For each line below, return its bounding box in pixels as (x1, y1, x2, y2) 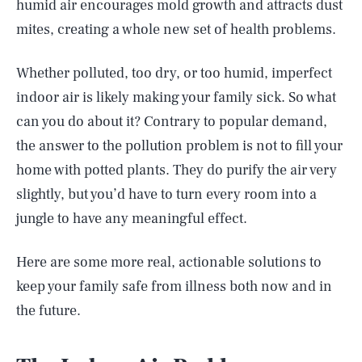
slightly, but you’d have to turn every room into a (16, 185, 317, 204)
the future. (16, 301, 81, 320)
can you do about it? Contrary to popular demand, (16, 112, 327, 131)
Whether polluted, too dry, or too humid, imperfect (16, 64, 332, 82)
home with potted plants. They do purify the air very (16, 161, 337, 179)
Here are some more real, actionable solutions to (16, 253, 322, 271)
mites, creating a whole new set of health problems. (16, 20, 336, 39)
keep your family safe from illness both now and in (16, 277, 332, 296)
